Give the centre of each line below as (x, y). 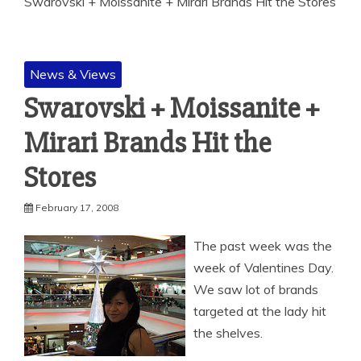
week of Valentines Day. (263, 268)
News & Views (73, 74)
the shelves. (228, 333)
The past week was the (263, 246)
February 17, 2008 (77, 207)
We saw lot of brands (256, 289)
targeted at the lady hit (260, 311)
